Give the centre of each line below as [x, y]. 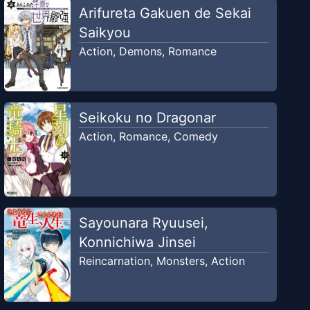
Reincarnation [114, 261]
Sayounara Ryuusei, [143, 223]
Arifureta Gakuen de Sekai [165, 13]
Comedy [195, 137]
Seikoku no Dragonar [147, 118]
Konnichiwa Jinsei [137, 243]
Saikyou [104, 32]
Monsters [180, 261]
